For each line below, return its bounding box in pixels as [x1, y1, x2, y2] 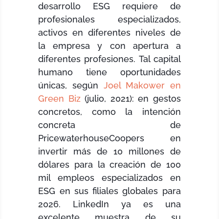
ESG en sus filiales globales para [38, 185, 181, 196]
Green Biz [38, 93, 81, 104]
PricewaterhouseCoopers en [38, 132, 181, 143]
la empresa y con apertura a [38, 40, 181, 51]
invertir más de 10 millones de [38, 146, 181, 156]
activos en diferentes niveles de [38, 27, 181, 38]
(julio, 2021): [80, 93, 138, 104]
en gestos [138, 93, 181, 104]
